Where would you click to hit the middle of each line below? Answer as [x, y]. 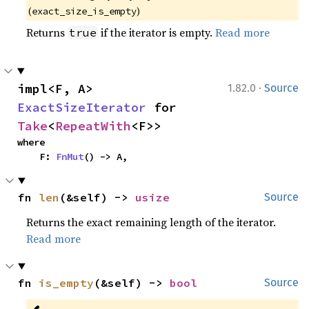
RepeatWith [93, 126]
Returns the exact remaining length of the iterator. [151, 222]
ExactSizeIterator [82, 107]
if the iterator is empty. [157, 32]
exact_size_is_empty [84, 11]
